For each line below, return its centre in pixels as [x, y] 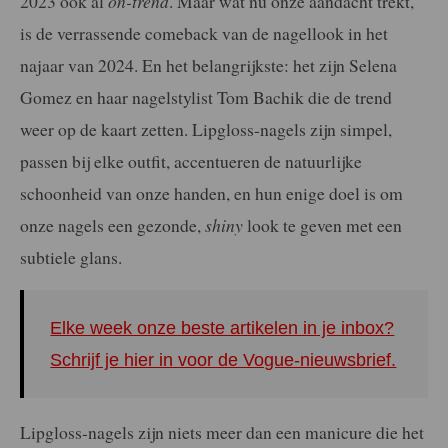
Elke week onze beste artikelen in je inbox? [222, 328]
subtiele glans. [71, 256]
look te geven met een [322, 224]
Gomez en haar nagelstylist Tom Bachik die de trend [206, 96]
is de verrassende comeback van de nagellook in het [204, 32]
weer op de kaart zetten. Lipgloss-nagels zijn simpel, [206, 128]
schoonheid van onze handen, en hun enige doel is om [211, 192]
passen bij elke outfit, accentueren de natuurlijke [191, 160]
